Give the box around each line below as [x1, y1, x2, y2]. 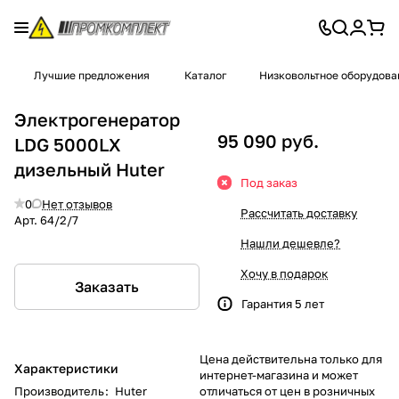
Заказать [75, 277, 139, 296]
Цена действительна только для [199, 351, 382, 366]
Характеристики [14, 360, 118, 376]
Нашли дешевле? [240, 235, 340, 250]
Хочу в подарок [240, 265, 328, 281]
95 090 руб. [217, 129, 319, 151]
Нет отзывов [42, 196, 112, 211]
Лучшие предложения [34, 69, 152, 82]
